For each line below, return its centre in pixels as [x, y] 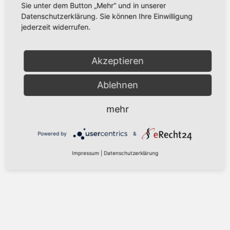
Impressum [85, 153]
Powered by [52, 133]
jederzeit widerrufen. [56, 27]
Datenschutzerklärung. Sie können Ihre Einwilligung [107, 16]
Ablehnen [118, 85]
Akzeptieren [118, 61]
